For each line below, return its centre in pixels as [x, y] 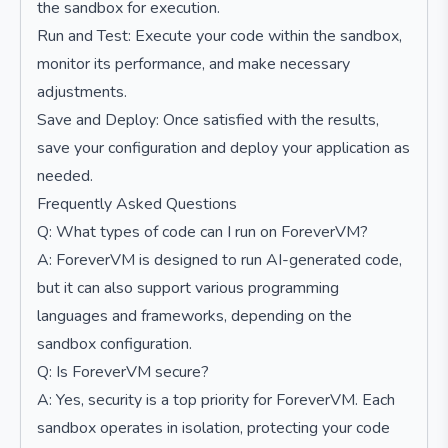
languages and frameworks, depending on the [194, 316]
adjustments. [82, 92]
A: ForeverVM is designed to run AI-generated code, [219, 260]
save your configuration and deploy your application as [223, 148]
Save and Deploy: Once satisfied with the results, [208, 120]
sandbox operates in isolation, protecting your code [213, 428]
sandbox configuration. [114, 344]
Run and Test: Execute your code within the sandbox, [219, 36]
